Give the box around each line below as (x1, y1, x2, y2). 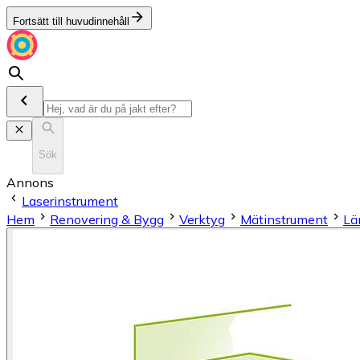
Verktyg (179, 211, 225, 227)
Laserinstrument (22, 192, 118, 209)
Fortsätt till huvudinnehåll (13, 15, 129, 27)
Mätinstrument (240, 211, 328, 227)
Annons (6, 174, 54, 190)
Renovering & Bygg (50, 211, 164, 227)
